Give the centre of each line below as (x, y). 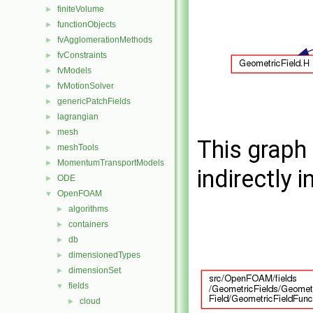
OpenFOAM (80, 194)
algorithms (88, 209)
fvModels (74, 71)
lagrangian (78, 117)
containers (88, 224)
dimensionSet (95, 270)
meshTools (78, 147)
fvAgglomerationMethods (105, 40)
